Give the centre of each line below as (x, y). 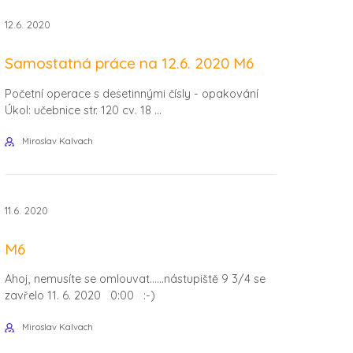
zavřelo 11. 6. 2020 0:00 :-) (80, 296)
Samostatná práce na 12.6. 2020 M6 (129, 63)
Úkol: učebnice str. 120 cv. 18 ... (83, 110)
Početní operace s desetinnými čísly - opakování (132, 93)
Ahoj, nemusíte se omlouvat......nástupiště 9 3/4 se (135, 279)
